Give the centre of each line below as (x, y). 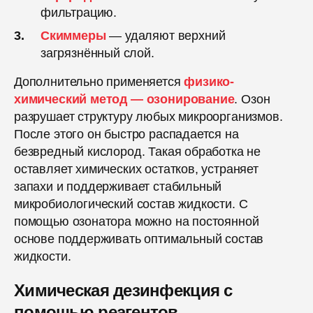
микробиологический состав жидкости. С (131, 204)
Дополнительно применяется (99, 82)
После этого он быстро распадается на (126, 134)
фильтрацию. (79, 13)
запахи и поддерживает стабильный (118, 187)
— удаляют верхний (166, 36)
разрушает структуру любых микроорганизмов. (148, 117)
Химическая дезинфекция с (123, 291)
